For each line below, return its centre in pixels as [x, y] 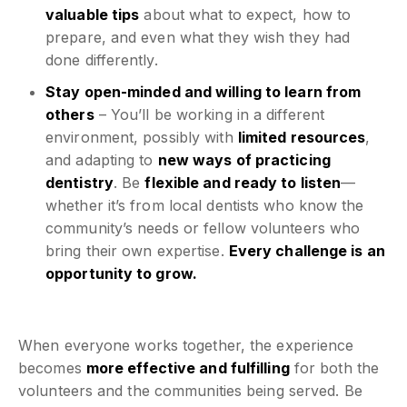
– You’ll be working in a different [209, 115]
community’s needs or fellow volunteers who [203, 228]
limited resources [302, 138]
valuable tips [93, 15]
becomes [52, 368]
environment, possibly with [142, 138]
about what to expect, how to [245, 15]
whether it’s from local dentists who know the [205, 206]
